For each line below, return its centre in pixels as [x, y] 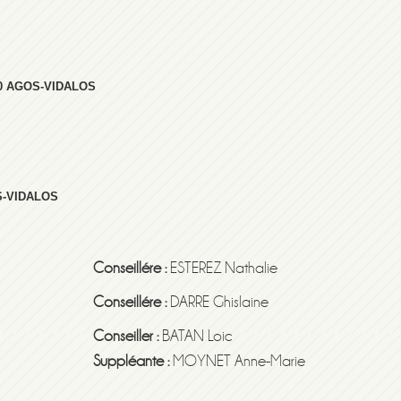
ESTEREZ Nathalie [222, 269]
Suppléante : [133, 362]
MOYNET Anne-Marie [239, 362]
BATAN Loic [196, 337]
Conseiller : [126, 337]
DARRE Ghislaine [218, 303]
